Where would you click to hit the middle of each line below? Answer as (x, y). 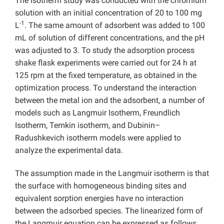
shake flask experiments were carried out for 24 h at (106, 63)
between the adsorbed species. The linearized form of (109, 211)
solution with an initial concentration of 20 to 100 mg (108, 13)
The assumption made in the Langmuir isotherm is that (112, 173)
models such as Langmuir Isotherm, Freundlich (97, 113)
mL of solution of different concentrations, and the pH (110, 38)
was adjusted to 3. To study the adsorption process (105, 50)
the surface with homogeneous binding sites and (101, 186)
